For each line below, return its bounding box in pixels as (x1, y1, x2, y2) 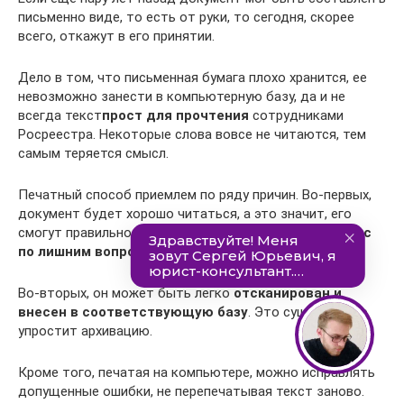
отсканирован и (234, 284, 342, 301)
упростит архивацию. (18, 322, 152, 339)
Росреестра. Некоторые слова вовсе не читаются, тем (18, 125, 366, 142)
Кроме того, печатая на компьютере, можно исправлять (18, 363, 375, 381)
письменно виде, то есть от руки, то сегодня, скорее (18, 8, 354, 25)
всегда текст (18, 106, 102, 124)
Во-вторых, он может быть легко (18, 284, 234, 301)
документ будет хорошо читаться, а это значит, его (18, 205, 352, 222)
